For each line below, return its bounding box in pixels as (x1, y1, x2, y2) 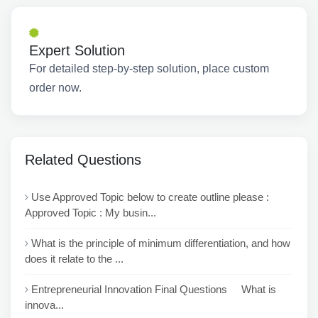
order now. (29, 82, 82, 94)
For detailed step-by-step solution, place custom (29, 62, 269, 75)
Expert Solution (29, 43, 125, 58)
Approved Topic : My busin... (25, 207, 156, 219)
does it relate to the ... (25, 253, 124, 265)
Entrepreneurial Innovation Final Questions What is (31, 283, 276, 295)
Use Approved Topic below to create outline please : (31, 191, 269, 203)
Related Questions (25, 152, 141, 168)
